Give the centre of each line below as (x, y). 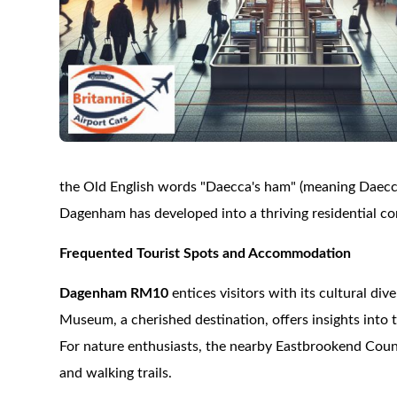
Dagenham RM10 (114, 293)
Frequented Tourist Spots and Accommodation (206, 253)
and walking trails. (116, 373)
